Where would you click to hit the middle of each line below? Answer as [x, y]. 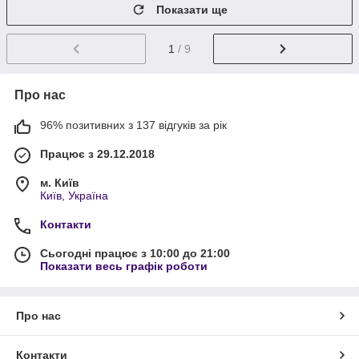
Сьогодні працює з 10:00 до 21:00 [135, 254]
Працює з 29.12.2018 [97, 154]
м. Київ [60, 183]
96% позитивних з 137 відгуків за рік [133, 125]
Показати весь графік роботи [124, 266]
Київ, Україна [74, 196]
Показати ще [192, 10]
